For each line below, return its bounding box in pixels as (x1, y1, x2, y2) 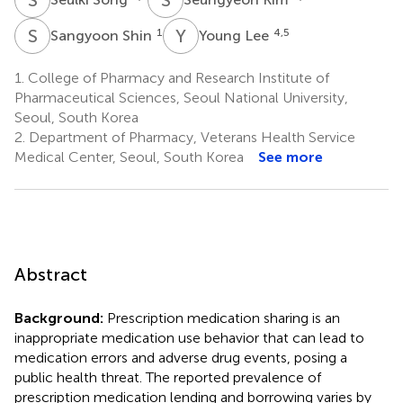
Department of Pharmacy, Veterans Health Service (25, 128, 355, 146)
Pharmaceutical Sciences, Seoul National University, (14, 88, 348, 106)
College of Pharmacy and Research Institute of (24, 68, 329, 86)
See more (258, 148, 323, 166)
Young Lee (199, 26, 273, 44)
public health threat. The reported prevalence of (14, 368, 321, 386)
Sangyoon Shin (50, 26, 156, 44)
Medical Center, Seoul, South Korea (14, 148, 244, 166)
